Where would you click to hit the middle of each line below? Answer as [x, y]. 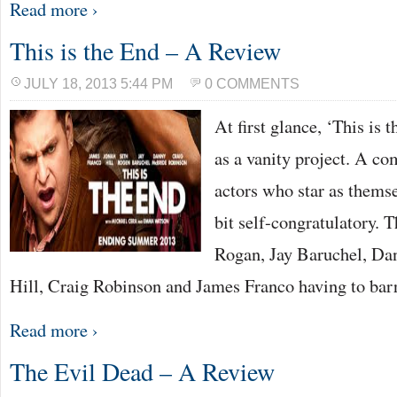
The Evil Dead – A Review [142, 371]
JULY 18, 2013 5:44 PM [98, 84]
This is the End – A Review [145, 51]
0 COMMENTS [252, 84]
